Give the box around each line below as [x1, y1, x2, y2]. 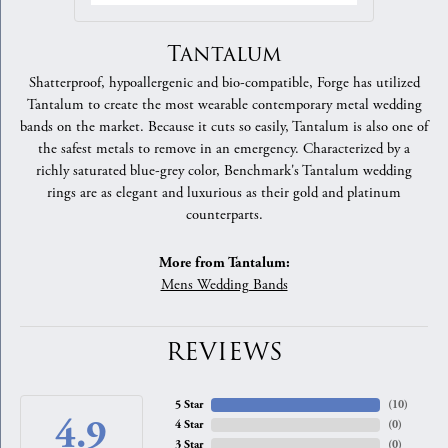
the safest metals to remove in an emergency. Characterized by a [38, 140, 410, 159]
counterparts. [185, 206, 263, 225]
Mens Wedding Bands [160, 276, 288, 295]
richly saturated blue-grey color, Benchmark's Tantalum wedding [36, 162, 412, 181]
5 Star [174, 397, 203, 413]
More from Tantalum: [158, 254, 290, 272]
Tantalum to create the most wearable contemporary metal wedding [26, 96, 422, 115]
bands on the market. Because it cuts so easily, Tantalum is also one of [20, 118, 428, 137]
